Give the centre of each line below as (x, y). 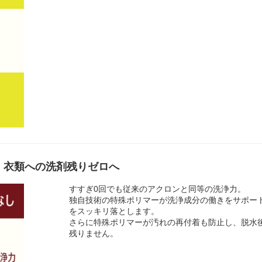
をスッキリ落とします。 (114, 211)
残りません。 (94, 233)
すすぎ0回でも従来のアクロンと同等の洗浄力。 (158, 189)
